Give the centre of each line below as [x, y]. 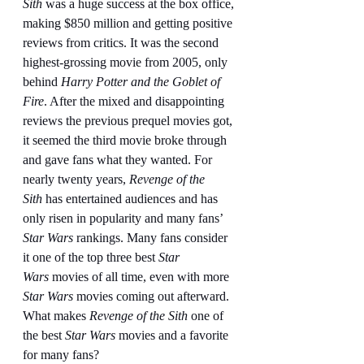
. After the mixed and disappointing [136, 101]
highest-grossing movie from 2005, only [127, 62]
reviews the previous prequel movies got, [129, 120]
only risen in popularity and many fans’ [124, 218]
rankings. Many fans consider [152, 237]
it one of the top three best [91, 257]
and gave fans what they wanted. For [119, 159]
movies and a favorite [173, 335]
